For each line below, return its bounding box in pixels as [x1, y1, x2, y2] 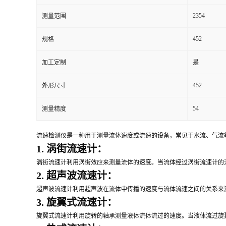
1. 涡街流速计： [36, 143, 107, 154]
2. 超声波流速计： [36, 169, 117, 181]
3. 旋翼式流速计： [36, 196, 117, 208]
